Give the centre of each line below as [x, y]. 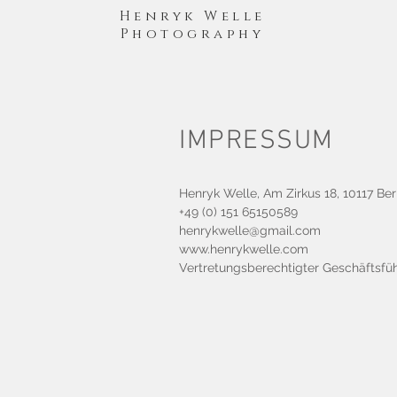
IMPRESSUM [257, 141]
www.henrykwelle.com [244, 249]
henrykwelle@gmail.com [250, 230]
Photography [192, 34]
